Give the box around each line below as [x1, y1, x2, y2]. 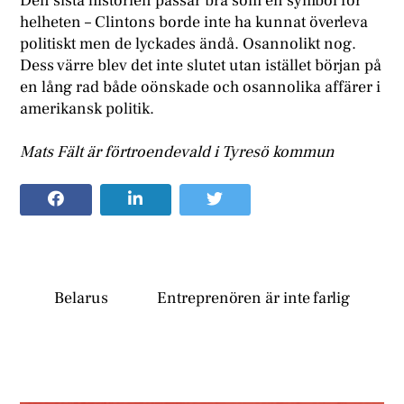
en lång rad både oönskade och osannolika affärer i [20, 77, 381, 98]
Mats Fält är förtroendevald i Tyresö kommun [20, 141, 335, 162]
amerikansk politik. [20, 98, 155, 120]
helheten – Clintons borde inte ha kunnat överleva [20, 12, 369, 33]
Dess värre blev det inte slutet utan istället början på [20, 55, 382, 77]
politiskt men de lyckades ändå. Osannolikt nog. [20, 33, 357, 55]
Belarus [54, 288, 108, 309]
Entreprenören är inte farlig [157, 288, 350, 309]
